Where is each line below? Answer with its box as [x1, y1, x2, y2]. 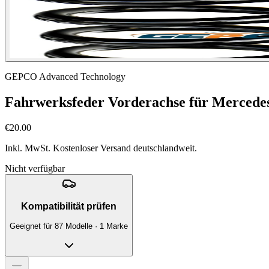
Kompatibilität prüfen [21, 201, 116, 212]
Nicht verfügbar [5, 163, 65, 174]
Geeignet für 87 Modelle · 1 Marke [10, 222, 128, 231]
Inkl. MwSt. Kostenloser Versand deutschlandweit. [5, 142, 197, 153]
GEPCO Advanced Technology [5, 71, 125, 82]
